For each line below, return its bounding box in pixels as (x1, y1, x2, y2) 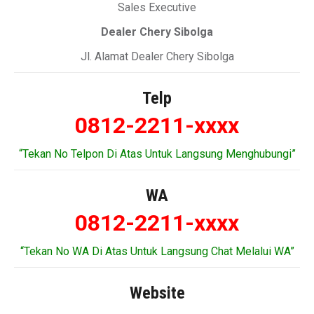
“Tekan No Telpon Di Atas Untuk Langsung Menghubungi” (18, 147, 296, 161)
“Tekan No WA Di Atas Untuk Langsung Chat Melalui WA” (20, 245, 294, 258)
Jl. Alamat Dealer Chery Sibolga (80, 50, 234, 63)
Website (129, 283, 185, 303)
